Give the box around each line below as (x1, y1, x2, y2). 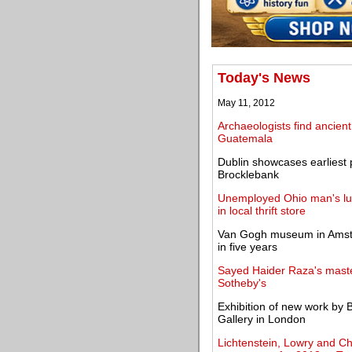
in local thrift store (218, 204, 306, 217)
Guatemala (218, 132, 273, 145)
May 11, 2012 (218, 97, 275, 108)
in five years (218, 240, 277, 253)
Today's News (218, 70, 310, 86)
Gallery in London (218, 313, 306, 325)
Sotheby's (218, 277, 266, 289)
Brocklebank (218, 168, 279, 181)
